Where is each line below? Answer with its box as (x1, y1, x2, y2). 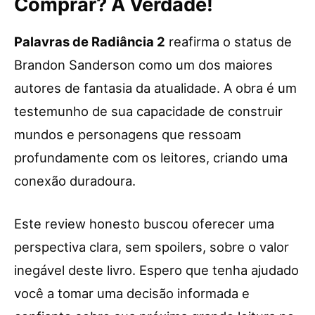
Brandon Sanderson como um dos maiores (14, 56, 273, 72)
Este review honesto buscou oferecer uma (14, 215, 274, 231)
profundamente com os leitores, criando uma (14, 149, 288, 165)
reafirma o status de (165, 33, 292, 49)
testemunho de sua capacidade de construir (14, 103, 283, 119)
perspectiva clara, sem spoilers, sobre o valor (14, 238, 289, 255)
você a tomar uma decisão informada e (14, 285, 250, 301)
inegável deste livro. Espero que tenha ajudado (14, 262, 299, 278)
